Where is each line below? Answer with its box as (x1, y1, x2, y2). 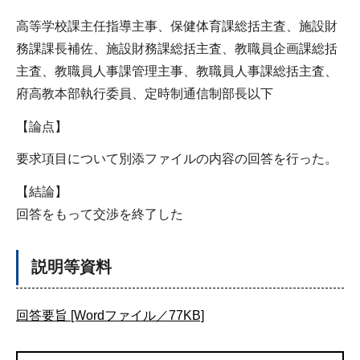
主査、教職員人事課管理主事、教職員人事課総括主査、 (16, 63, 337, 78)
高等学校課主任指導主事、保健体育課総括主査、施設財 (16, 18, 337, 33)
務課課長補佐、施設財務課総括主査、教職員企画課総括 (16, 41, 337, 55)
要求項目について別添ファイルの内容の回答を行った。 (16, 152, 337, 166)
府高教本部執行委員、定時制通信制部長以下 (16, 86, 273, 100)
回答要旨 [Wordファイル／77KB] (16, 309, 204, 323)
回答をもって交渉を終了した (16, 207, 183, 222)
